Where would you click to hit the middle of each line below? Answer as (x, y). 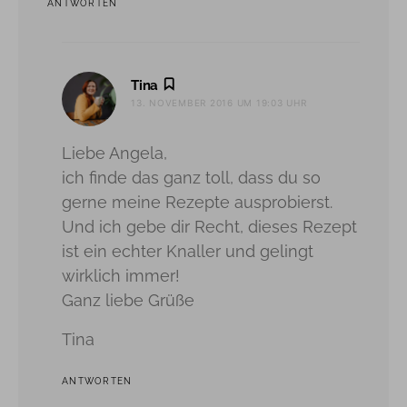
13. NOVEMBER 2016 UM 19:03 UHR (219, 102)
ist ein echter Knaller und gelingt (188, 251)
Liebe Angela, (114, 153)
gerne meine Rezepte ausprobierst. (197, 202)
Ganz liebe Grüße (128, 300)
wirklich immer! (121, 275)
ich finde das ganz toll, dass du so (191, 177)
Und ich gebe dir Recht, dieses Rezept (209, 226)
